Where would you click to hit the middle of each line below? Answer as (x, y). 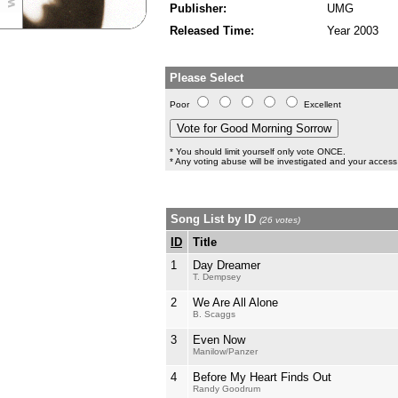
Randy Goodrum (227, 389)
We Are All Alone (235, 302)
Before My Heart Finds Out (262, 377)
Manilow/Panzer (225, 351)
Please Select (207, 78)
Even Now (219, 340)
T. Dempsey (217, 277)
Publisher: (198, 8)
